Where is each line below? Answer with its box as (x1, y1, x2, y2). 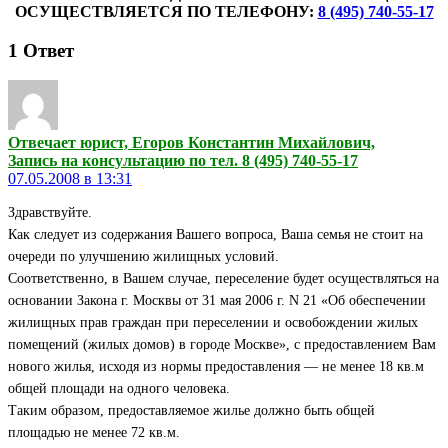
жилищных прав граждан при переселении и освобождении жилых (8, 315, 418, 331)
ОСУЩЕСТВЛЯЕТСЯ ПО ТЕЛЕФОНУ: (14, 2, 318, 20)
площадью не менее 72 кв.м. (8, 425, 180, 441)
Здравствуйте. (8, 205, 92, 221)
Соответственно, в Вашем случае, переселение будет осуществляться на (8, 271, 439, 287)
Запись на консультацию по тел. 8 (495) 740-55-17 (8, 152, 358, 170)
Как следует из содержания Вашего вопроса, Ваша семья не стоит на (8, 227, 423, 243)
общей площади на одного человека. (8, 381, 230, 397)
